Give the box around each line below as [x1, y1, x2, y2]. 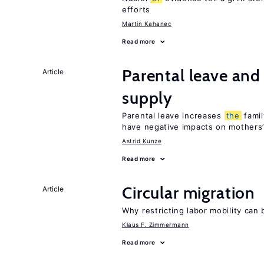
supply [122, 88, 173, 108]
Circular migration [122, 183, 256, 203]
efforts [122, 5, 150, 14]
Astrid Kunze [122, 137, 161, 144]
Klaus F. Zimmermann [122, 221, 189, 228]
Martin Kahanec [122, 20, 171, 27]
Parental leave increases [122, 111, 225, 120]
